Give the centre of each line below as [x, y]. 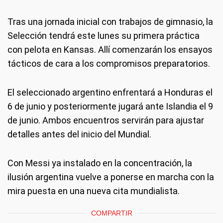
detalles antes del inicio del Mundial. [79, 134]
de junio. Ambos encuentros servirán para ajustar [106, 120]
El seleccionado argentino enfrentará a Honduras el [110, 92]
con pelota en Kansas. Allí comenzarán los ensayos [110, 50]
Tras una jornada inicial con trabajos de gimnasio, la [110, 22]
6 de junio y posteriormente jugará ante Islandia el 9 [110, 106]
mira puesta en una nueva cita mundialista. [94, 191]
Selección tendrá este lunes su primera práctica [104, 36]
